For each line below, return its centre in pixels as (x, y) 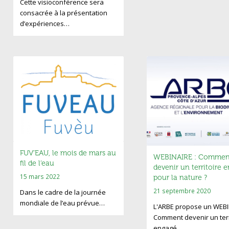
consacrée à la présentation (63, 13)
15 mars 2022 (40, 176)
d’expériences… (44, 24)
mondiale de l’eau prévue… (62, 203)
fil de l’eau (37, 163)
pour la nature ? (180, 178)
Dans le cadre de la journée (63, 192)
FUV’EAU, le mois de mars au (68, 153)
